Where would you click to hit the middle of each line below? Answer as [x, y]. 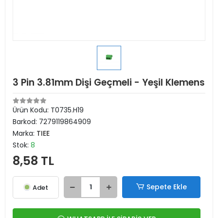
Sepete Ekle [166, 187]
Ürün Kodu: [32, 110]
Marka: [25, 133]
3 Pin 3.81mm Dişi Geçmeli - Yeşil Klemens [109, 82]
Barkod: [26, 122]
